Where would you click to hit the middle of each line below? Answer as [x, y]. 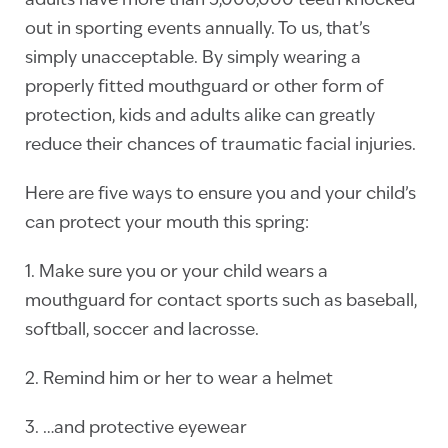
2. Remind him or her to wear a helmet [179, 379]
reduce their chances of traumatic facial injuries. [220, 145]
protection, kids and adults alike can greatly [200, 116]
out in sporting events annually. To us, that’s [197, 29]
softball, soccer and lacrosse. [142, 330]
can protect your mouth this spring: [167, 223]
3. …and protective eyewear [136, 428]
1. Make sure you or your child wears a [176, 272]
